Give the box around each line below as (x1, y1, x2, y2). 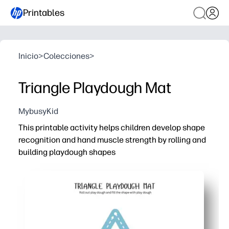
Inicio (18, 51, 38, 61)
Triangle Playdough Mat (18, 78, 171, 97)
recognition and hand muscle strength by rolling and (18, 135, 206, 145)
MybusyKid (18, 106, 58, 116)
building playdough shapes (18, 147, 116, 157)
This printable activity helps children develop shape (18, 123, 205, 132)
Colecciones (43, 51, 89, 61)
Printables (23, 7, 64, 18)
